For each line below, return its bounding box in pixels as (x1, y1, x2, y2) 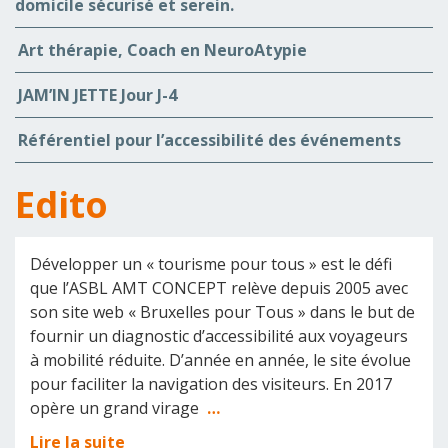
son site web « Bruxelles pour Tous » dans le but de (30, 301, 415, 323)
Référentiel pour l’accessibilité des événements (18, 129, 401, 151)
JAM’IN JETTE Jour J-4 (18, 84, 177, 106)
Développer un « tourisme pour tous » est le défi (30, 253, 392, 275)
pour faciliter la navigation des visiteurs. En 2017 (30, 373, 392, 395)
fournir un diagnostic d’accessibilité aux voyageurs (30, 325, 408, 347)
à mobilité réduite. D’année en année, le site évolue (30, 349, 411, 371)
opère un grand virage (30, 397, 207, 419)
